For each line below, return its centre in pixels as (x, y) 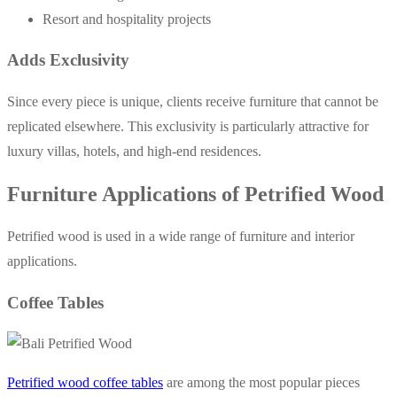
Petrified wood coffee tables (85, 383)
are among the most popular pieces (261, 383)
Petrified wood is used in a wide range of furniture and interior (181, 236)
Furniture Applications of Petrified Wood (195, 195)
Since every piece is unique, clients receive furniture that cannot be (193, 102)
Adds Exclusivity (68, 60)
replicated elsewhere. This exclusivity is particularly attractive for (188, 127)
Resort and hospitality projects (127, 19)
